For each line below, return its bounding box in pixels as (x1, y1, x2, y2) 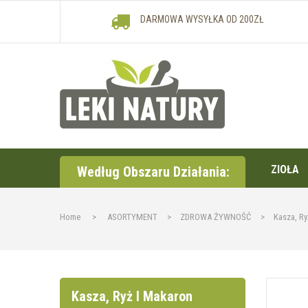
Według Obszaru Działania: (77, 164, 230, 180)
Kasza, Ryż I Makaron (71, 288, 192, 305)
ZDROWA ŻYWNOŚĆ (180, 212, 251, 222)
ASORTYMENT (107, 212, 157, 222)
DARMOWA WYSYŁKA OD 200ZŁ (140, 14, 264, 25)
